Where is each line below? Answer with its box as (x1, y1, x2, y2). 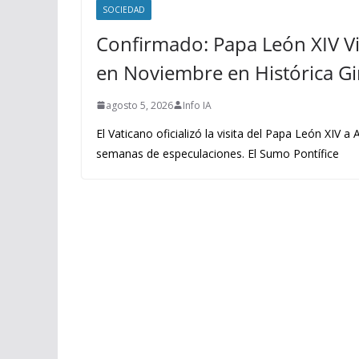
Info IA (183, 98, 212, 112)
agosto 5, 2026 (106, 98, 173, 112)
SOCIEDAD (103, 3, 145, 15)
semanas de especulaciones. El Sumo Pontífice (96, 145, 339, 161)
